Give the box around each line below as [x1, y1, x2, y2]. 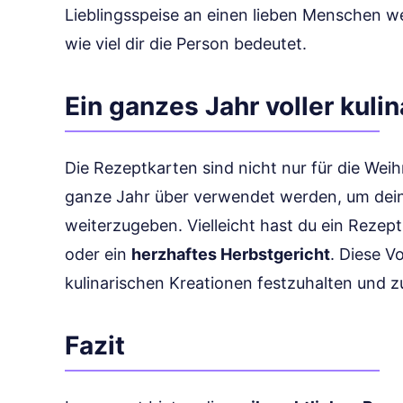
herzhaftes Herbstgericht [131, 245, 330, 264]
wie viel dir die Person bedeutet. [65, 34, 307, 53]
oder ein [65, 245, 131, 264]
